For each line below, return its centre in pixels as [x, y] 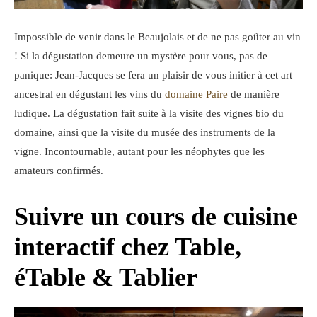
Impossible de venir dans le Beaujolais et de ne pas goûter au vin [157, 36]
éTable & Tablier [106, 277]
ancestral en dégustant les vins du [90, 94]
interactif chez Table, [128, 247]
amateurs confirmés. [59, 170]
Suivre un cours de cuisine [156, 216]
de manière [254, 94]
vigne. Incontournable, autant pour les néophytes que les [139, 151]
